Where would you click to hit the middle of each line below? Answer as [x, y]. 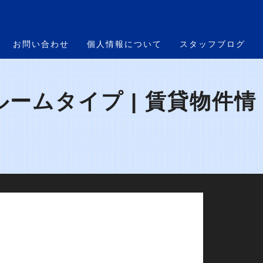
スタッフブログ [213, 44]
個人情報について [124, 44]
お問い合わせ [41, 44]
